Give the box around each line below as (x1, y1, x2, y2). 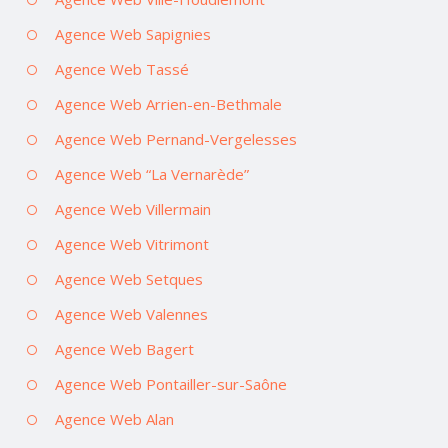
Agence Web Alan (55, 408, 174, 429)
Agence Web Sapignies (55, 23, 211, 44)
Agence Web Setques (55, 268, 203, 289)
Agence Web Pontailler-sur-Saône (55, 373, 287, 394)
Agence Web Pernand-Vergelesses (55, 128, 297, 149)
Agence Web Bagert (55, 338, 194, 359)
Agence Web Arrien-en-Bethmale (55, 93, 282, 114)
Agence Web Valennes (55, 303, 208, 324)
